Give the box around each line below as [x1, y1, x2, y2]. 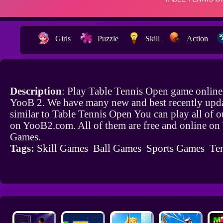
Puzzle [98, 34, 118, 43]
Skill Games [37, 143, 88, 154]
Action [187, 34, 208, 43]
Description [10, 86, 62, 97]
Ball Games [93, 143, 141, 154]
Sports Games [146, 143, 205, 154]
